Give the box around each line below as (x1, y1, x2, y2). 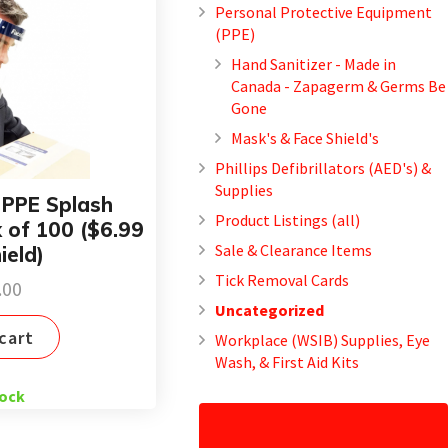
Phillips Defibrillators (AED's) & (215, 157, 432, 178)
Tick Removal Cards (215, 269, 350, 290)
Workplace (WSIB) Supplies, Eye (215, 329, 431, 350)
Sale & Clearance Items (215, 239, 373, 260)
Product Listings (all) (215, 209, 361, 230)
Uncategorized (215, 299, 325, 320)
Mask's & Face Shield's (231, 127, 380, 148)
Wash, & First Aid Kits (215, 351, 360, 372)
